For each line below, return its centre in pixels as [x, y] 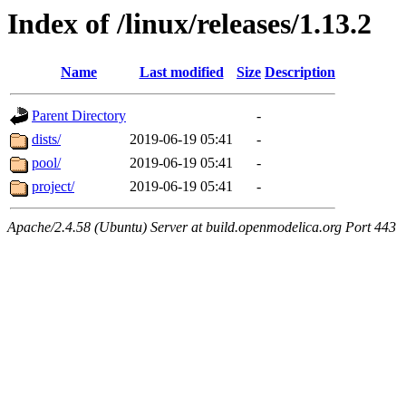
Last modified [181, 72]
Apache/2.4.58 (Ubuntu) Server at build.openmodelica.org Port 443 [202, 227]
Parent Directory [79, 116]
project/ [53, 187]
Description [300, 72]
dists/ [46, 140]
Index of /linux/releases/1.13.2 [189, 24]
